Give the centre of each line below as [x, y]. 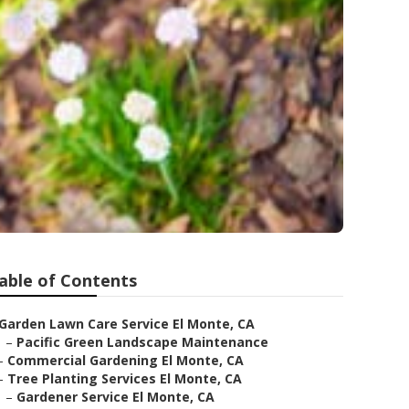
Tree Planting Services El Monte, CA [125, 378]
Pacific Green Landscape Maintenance [142, 342]
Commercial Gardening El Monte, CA [126, 360]
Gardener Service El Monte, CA [115, 397]
